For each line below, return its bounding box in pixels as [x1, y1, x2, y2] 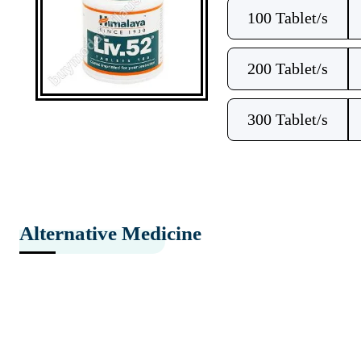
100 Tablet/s [247, 9, 328, 27]
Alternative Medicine [19, 222, 201, 244]
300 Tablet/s [247, 110, 328, 128]
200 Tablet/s [247, 60, 328, 77]
